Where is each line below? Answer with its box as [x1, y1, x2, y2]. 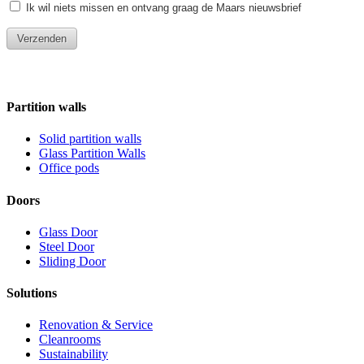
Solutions [6, 286, 57, 301]
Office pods [39, 161, 99, 175]
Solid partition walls [39, 132, 141, 146]
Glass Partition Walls [39, 146, 145, 161]
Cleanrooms [39, 332, 101, 347]
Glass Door [39, 224, 97, 239]
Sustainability [39, 347, 108, 362]
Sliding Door [39, 253, 106, 268]
